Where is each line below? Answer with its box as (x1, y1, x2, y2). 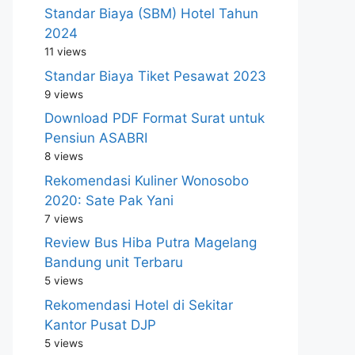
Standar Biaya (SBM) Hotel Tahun (44, 6, 258, 21)
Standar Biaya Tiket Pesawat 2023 (44, 67, 266, 84)
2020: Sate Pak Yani (44, 192, 174, 208)
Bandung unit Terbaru (44, 254, 183, 270)
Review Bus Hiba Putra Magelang (44, 235, 257, 250)
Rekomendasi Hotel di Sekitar (44, 296, 233, 313)
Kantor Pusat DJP (44, 316, 156, 333)
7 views (44, 212, 83, 225)
